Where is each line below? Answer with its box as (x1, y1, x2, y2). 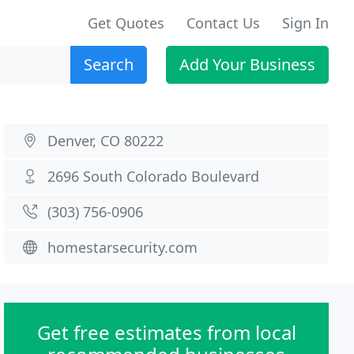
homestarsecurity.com (47, 238, 198, 257)
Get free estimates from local (36, 319, 296, 345)
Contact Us (186, 13, 260, 32)
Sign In (282, 13, 329, 32)
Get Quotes (88, 13, 164, 32)
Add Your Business (179, 54, 315, 75)
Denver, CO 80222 (47, 131, 164, 150)
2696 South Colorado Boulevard (47, 167, 260, 186)
